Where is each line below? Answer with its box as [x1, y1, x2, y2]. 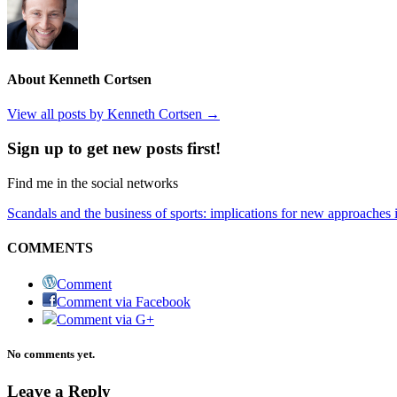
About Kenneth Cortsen [7, 72, 152, 88]
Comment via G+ [57, 312, 154, 328]
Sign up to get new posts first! [7, 139, 221, 158]
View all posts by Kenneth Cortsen [7, 106, 206, 122]
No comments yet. [7, 347, 95, 362]
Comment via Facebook [57, 294, 191, 310]
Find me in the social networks [7, 175, 178, 191]
